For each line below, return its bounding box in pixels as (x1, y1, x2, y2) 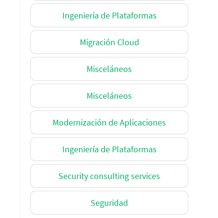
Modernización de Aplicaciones (53, 116, 166, 128)
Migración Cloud (79, 36, 139, 48)
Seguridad (91, 197, 128, 208)
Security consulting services (58, 170, 160, 182)
